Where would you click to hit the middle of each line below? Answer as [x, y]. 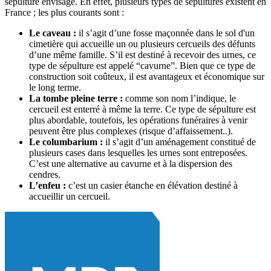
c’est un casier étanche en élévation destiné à [153, 185]
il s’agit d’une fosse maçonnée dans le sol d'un [165, 33]
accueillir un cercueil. [71, 196]
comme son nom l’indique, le [179, 98]
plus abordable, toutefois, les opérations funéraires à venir [138, 120]
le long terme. [56, 87]
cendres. [46, 174]
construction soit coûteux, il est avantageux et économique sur [147, 76]
